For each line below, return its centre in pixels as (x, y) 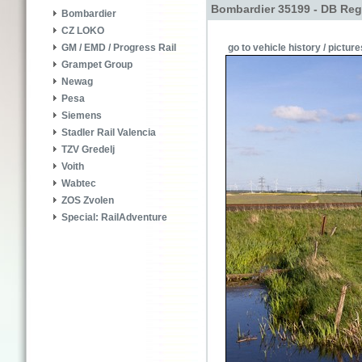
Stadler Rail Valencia (109, 133)
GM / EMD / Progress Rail (119, 48)
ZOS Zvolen (88, 201)
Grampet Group (97, 65)
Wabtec (79, 184)
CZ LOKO (83, 31)
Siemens (82, 116)
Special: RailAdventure (114, 218)
